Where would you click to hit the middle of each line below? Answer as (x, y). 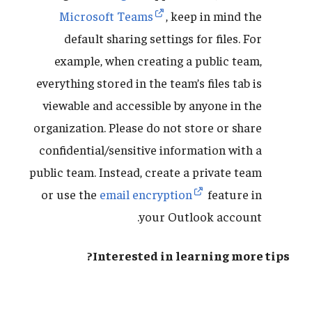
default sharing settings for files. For (163, 38)
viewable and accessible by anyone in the (153, 105)
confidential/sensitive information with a (150, 150)
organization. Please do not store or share (148, 127)
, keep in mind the (214, 16)
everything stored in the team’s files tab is (149, 83)
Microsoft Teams (106, 16)
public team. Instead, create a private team (146, 172)
